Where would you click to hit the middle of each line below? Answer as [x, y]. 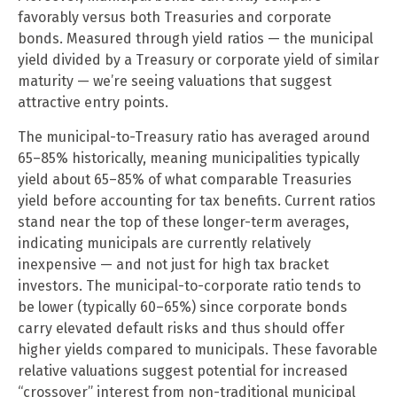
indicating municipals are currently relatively [164, 244]
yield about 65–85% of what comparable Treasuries [185, 180]
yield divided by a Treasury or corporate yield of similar [198, 60]
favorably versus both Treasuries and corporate [175, 18]
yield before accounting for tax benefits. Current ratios [197, 201]
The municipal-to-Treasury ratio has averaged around [194, 137]
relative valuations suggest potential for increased [183, 371]
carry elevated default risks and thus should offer [181, 329]
